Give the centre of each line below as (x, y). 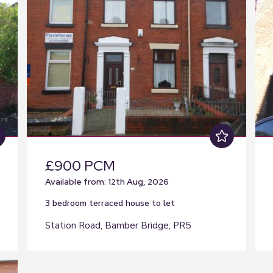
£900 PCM (80, 166)
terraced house (119, 203)
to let (163, 203)
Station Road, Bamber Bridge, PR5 (118, 225)
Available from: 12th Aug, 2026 (107, 182)
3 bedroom (67, 203)
